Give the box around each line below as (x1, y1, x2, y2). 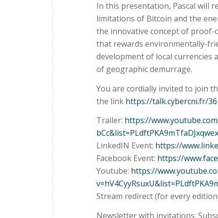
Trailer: (96, 115, 125, 126)
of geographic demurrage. (96, 64, 192, 75)
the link (96, 95, 126, 107)
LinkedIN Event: (96, 140, 155, 151)
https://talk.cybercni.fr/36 (126, 95, 217, 107)
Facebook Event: (96, 153, 157, 164)
